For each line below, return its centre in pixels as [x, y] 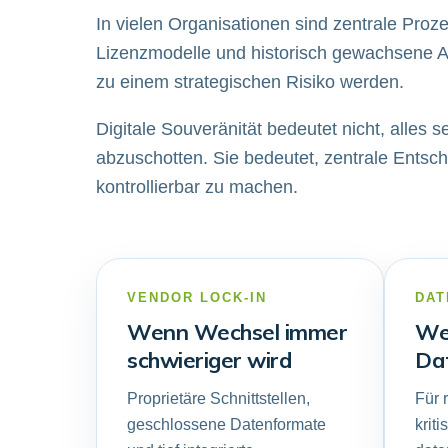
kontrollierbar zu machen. [197, 187]
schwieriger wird [209, 360]
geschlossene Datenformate [226, 424]
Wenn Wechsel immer [237, 332]
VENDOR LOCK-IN [197, 297]
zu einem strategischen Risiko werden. [250, 82]
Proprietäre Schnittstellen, [218, 398]
